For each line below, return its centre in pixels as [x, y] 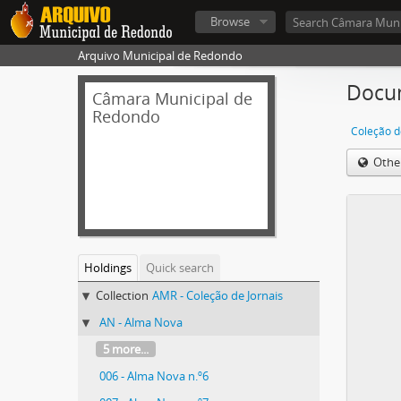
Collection [122, 295]
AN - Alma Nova [141, 322]
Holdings [108, 268]
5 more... [126, 349]
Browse [230, 21]
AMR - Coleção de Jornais [218, 295]
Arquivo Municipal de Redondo [160, 55]
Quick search [180, 268]
